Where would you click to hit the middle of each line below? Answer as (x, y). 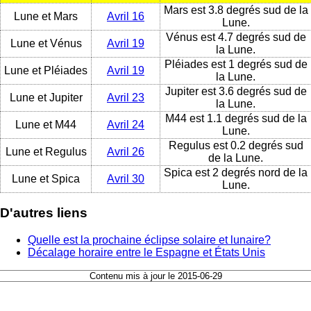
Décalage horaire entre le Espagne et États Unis (146, 253)
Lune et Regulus (46, 151)
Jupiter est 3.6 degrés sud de (236, 91)
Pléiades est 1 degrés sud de (236, 64)
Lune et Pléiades (46, 70)
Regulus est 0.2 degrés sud (236, 145)
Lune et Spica (46, 178)
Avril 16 (126, 16)
